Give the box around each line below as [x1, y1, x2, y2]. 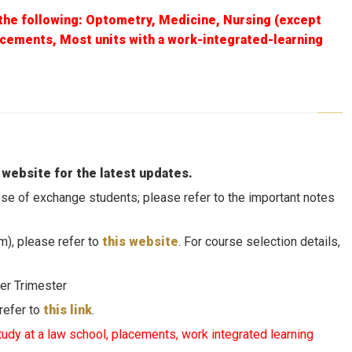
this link [42, 302, 92, 317]
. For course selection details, [178, 234, 340, 249]
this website [101, 234, 178, 249]
